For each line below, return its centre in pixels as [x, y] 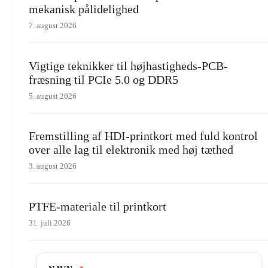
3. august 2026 [53, 166]
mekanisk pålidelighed [84, 9]
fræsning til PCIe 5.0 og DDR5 [103, 79]
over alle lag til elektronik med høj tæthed [131, 150]
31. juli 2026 [50, 223]
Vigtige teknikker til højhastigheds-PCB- [128, 66]
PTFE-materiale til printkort [98, 206]
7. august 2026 [53, 25]
